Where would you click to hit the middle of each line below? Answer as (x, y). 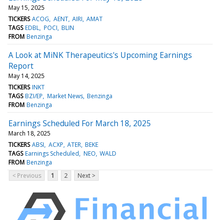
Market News (65, 96)
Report (21, 66)
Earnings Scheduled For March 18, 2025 (80, 123)
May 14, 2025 (27, 76)
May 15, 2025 (27, 7)
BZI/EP (34, 96)
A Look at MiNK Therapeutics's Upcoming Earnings (100, 55)
